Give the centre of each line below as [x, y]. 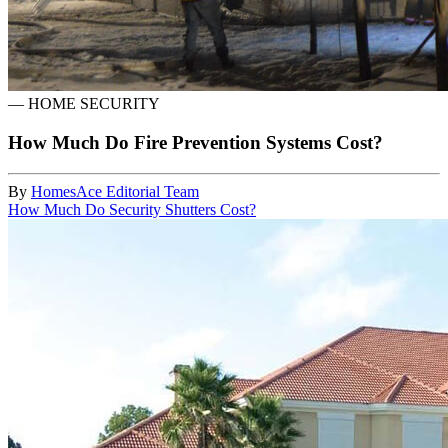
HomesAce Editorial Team [115, 191]
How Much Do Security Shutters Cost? [132, 209]
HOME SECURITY [94, 104]
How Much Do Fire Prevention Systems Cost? [195, 143]
